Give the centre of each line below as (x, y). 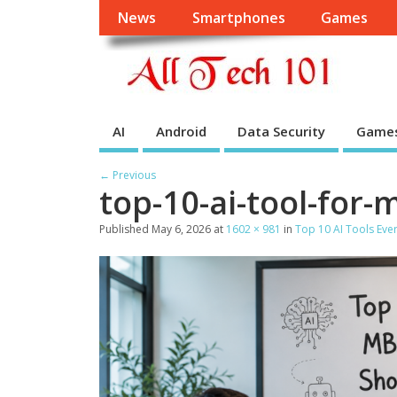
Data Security (281, 131)
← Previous (128, 175)
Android (181, 131)
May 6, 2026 (181, 229)
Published (125, 229)
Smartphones (238, 18)
